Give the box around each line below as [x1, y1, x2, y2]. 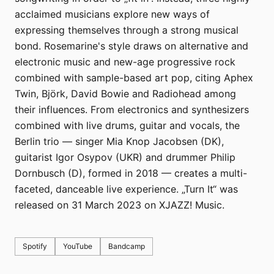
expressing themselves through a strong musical [15, 24, 239, 37]
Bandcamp [108, 242, 145, 251]
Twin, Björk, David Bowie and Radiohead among [15, 87, 236, 100]
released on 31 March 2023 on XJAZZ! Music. [15, 199, 224, 212]
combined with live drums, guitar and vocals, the [15, 119, 240, 132]
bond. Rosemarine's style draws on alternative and [15, 40, 248, 53]
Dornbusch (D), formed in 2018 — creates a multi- [15, 167, 247, 180]
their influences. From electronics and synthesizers [15, 103, 249, 116]
